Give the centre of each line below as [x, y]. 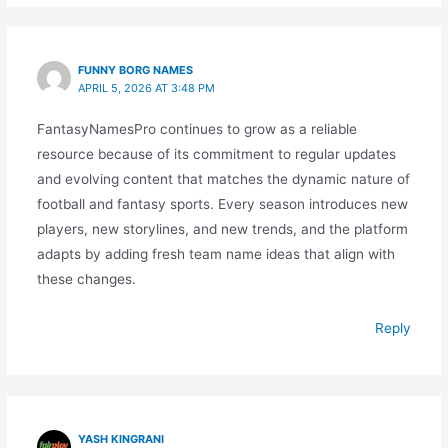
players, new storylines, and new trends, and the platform [222, 229]
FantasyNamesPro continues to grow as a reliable [196, 129]
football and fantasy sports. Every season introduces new [222, 204]
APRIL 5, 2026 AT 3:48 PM [147, 88]
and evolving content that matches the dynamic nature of [223, 179]
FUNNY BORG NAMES [136, 70]
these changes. [86, 279]
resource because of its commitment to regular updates [216, 154]
